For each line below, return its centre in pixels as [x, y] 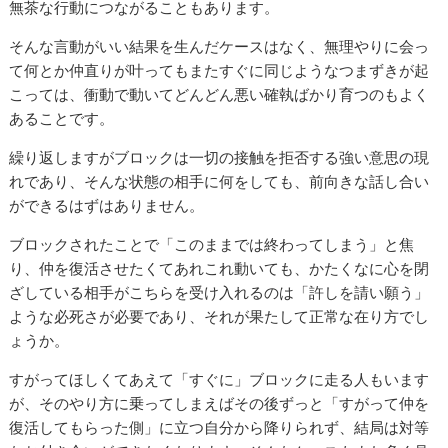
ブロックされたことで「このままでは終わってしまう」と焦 [212, 245]
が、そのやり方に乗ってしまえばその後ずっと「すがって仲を [219, 404]
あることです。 [62, 119]
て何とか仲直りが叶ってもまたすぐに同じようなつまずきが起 [219, 71]
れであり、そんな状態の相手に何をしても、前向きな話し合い [219, 182]
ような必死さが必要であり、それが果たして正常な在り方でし [219, 317]
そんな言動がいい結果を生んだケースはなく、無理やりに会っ [219, 47]
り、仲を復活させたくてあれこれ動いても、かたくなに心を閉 [219, 269]
